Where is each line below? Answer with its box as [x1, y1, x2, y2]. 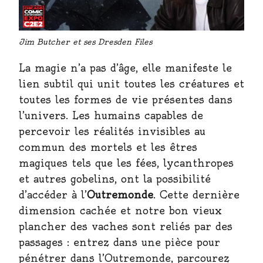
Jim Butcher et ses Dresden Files [19, 36, 152, 46]
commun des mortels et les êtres [19, 140, 197, 153]
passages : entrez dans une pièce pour [19, 235, 220, 248]
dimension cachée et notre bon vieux [19, 204, 222, 217]
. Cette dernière [153, 188, 240, 201]
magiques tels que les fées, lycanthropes [19, 156, 234, 169]
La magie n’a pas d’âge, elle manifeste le [19, 61, 232, 74]
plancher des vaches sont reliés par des [19, 220, 232, 232]
